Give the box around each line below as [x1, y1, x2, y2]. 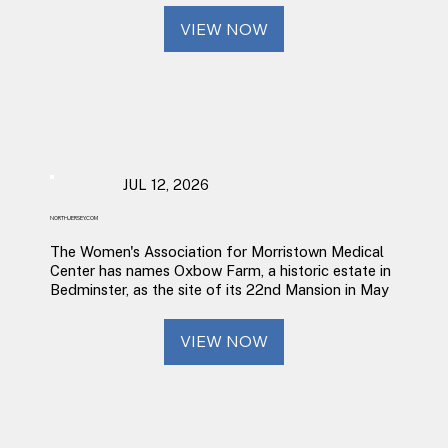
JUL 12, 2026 [122, 175, 209, 193]
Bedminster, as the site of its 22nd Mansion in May [49, 280, 389, 298]
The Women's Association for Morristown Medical [49, 242, 384, 260]
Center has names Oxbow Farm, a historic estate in [49, 261, 391, 279]
